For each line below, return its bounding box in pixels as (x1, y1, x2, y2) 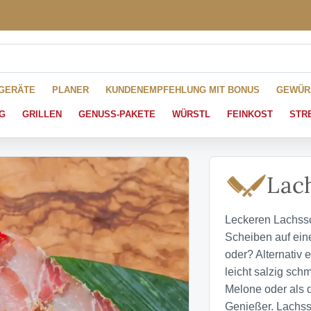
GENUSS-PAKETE (78, 109, 155, 120)
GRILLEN (22, 109, 62, 120)
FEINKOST (227, 109, 273, 120)
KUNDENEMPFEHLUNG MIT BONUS (106, 85, 260, 95)
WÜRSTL (172, 109, 210, 120)
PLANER (52, 85, 89, 95)
